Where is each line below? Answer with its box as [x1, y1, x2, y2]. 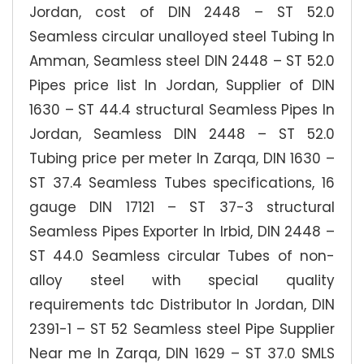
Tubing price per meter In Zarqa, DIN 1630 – [29, 148, 335, 168]
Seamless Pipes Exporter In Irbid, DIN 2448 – [29, 221, 335, 241]
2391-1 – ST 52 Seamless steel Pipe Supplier [29, 318, 335, 339]
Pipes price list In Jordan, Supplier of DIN [29, 75, 335, 95]
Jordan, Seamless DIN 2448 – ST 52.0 [29, 123, 335, 144]
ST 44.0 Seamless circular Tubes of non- [29, 245, 335, 266]
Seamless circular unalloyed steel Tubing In [29, 26, 335, 46]
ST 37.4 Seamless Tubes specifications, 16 [29, 172, 335, 193]
